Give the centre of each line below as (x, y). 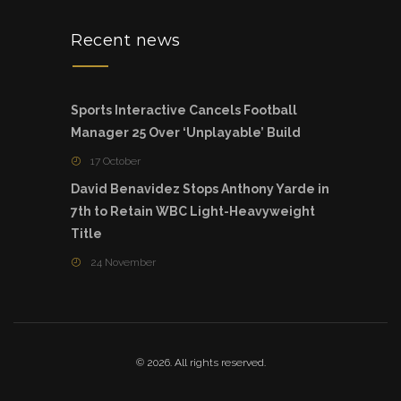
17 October (115, 162)
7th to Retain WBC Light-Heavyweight (193, 212)
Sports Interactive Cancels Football (184, 111)
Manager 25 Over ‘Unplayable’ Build (186, 133)
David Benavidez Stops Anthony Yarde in (200, 189)
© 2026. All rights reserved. (200, 363)
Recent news (126, 41)
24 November (123, 263)
